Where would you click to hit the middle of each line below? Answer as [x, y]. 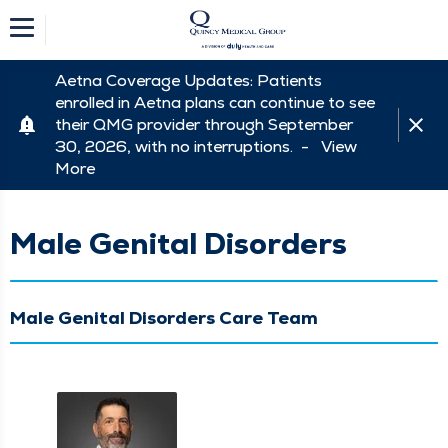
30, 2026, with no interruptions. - [188, 146]
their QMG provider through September [204, 124]
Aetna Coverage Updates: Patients [188, 80]
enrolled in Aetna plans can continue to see [215, 102]
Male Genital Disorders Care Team [164, 317]
